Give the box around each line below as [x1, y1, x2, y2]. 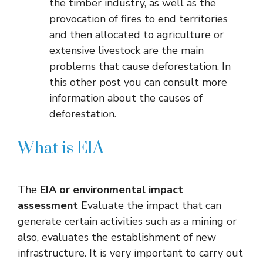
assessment [18, 198, 78, 213]
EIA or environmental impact [37, 182, 183, 197]
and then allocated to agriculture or [49, 27, 224, 42]
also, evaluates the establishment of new [18, 230, 216, 244]
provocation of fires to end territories [49, 11, 228, 26]
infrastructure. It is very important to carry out [18, 245, 243, 260]
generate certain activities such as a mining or [18, 214, 237, 228]
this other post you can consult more [49, 75, 227, 89]
